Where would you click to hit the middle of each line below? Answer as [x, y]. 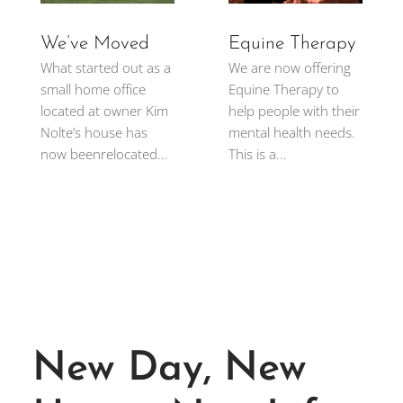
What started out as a [105, 68]
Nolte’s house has [94, 133]
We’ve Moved [94, 44]
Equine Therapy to [283, 90]
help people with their [294, 111]
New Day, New [169, 370]
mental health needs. [291, 133]
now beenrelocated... [104, 154]
